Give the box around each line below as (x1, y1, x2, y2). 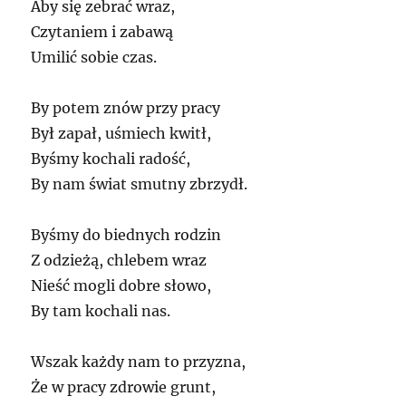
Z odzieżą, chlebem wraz (31, 250, 208, 269)
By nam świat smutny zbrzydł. (31, 174, 248, 193)
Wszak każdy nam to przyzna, (31, 352, 246, 371)
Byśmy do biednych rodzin (31, 225, 222, 244)
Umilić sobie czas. (31, 47, 158, 66)
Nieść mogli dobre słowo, (31, 275, 212, 295)
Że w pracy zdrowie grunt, (31, 377, 217, 396)
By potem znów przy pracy (31, 98, 221, 117)
